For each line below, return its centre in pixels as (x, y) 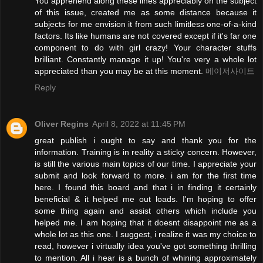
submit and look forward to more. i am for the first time (146, 176)
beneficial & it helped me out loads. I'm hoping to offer (146, 199)
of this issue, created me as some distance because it (146, 13)
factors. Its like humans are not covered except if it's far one (146, 36)
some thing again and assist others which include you (146, 211)
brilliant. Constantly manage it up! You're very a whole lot (146, 60)
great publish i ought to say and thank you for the (146, 141)
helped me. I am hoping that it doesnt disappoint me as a (146, 223)
